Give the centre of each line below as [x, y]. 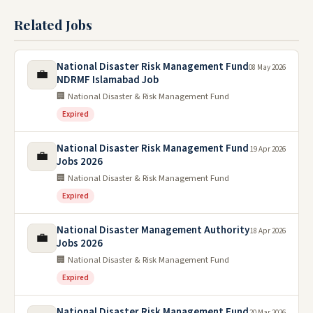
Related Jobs [53, 24]
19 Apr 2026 [268, 149]
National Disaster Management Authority [153, 230]
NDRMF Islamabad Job [108, 80]
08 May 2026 [267, 67]
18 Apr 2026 [268, 231]
